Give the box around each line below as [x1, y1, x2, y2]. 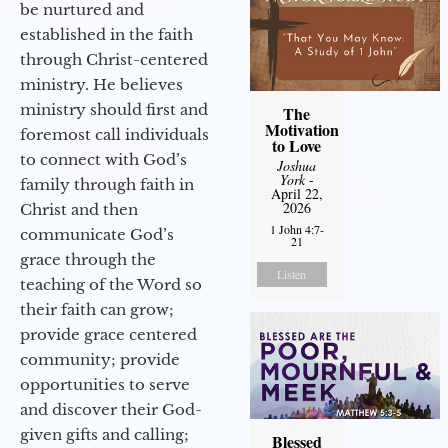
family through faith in [20, 175, 194, 195]
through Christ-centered [20, 50, 208, 70]
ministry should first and [20, 100, 208, 120]
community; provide [20, 350, 180, 370]
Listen [277, 266, 307, 283]
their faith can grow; [20, 300, 174, 320]
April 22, [270, 184, 323, 204]
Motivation [264, 118, 339, 142]
